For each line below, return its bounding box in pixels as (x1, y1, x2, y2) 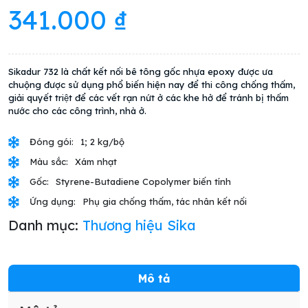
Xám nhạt (75, 156, 117, 168)
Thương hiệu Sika (82, 217, 196, 234)
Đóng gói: (30, 136, 74, 148)
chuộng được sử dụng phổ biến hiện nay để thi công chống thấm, (8, 79, 295, 91)
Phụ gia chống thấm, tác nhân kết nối (82, 196, 247, 208)
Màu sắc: (30, 156, 68, 168)
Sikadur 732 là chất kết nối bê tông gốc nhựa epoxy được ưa (8, 66, 273, 78)
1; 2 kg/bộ (80, 136, 124, 148)
